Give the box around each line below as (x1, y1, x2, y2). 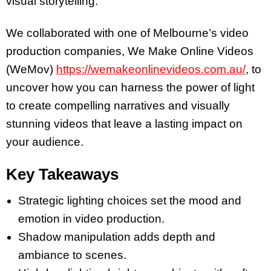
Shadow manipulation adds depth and (18, 230, 215, 243)
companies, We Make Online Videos (64, 45, 253, 58)
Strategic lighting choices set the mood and (18, 194, 241, 207)
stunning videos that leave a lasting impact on (6, 117, 243, 131)
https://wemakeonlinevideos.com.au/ (56, 63, 246, 76)
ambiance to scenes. (18, 248, 126, 261)
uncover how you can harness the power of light (6, 81, 255, 94)
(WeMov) (6, 63, 56, 76)
